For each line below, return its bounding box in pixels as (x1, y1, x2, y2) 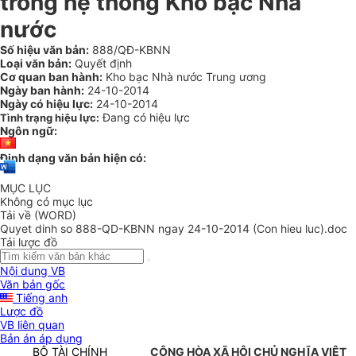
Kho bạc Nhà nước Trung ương (103, 70, 266, 83)
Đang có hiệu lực (103, 110, 190, 124)
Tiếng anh (13, 291, 68, 305)
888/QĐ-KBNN (89, 43, 171, 56)
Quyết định (72, 56, 132, 70)
